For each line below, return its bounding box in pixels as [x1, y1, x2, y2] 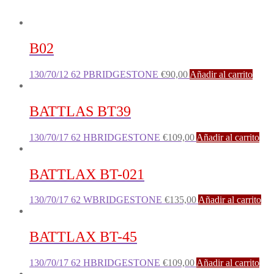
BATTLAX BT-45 [29, 229, 137, 245]
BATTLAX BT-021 [29, 166, 144, 182]
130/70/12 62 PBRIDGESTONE [29, 68, 161, 80]
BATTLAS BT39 [29, 103, 131, 119]
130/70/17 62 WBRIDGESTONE [29, 194, 165, 206]
